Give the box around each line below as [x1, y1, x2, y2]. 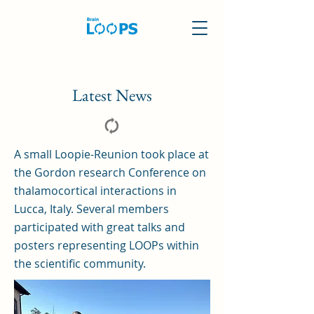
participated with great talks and [14, 219, 185, 235]
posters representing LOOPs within [14, 238, 199, 253]
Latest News [72, 84, 152, 106]
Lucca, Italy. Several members [14, 201, 169, 217]
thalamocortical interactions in [14, 183, 177, 198]
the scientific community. [14, 256, 146, 271]
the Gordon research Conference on [14, 165, 206, 180]
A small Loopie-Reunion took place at [14, 146, 209, 162]
